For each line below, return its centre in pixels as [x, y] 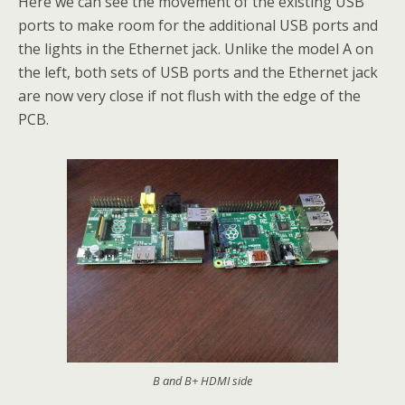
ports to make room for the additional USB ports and [198, 25]
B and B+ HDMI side [202, 380]
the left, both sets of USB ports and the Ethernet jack [198, 72]
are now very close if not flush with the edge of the [189, 95]
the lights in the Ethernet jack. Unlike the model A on [196, 48]
